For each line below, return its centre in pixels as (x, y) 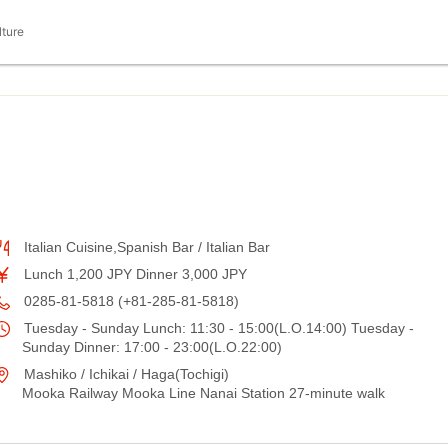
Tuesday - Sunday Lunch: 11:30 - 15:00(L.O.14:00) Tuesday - (217, 328)
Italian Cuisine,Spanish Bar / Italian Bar (145, 247)
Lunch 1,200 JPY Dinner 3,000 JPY (133, 274)
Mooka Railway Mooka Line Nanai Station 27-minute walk (203, 393)
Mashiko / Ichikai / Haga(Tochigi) (124, 374)
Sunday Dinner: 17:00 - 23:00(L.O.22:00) (152, 347)
